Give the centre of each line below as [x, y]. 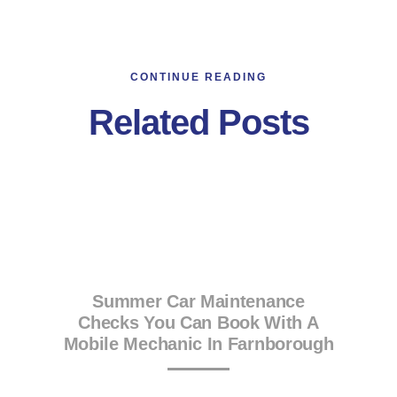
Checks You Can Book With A [198, 323]
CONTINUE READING [198, 78]
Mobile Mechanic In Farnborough [198, 344]
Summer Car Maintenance [198, 302]
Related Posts [198, 123]
